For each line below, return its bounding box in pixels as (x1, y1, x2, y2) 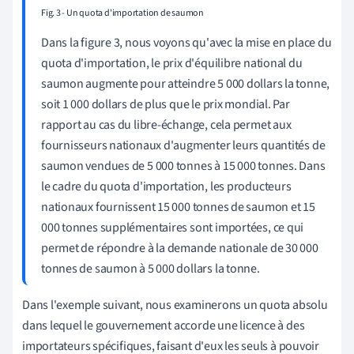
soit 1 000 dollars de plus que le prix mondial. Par (41, 96, 290, 114)
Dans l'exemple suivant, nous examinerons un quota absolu (22, 296, 328, 314)
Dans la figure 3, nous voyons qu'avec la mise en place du (41, 34, 332, 52)
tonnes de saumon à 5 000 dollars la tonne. (41, 260, 260, 278)
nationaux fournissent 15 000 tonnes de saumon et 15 (41, 198, 315, 217)
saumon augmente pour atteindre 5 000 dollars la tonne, (41, 75, 330, 93)
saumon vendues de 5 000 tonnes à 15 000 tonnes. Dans (41, 157, 326, 175)
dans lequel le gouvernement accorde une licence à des (22, 317, 305, 335)
